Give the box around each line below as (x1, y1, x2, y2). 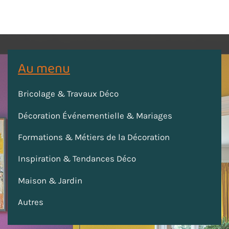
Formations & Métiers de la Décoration (18, 132, 170, 143)
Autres (18, 197, 43, 208)
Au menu (18, 57, 70, 80)
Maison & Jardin (18, 175, 82, 186)
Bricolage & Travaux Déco (18, 88, 119, 99)
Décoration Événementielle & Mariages (18, 110, 172, 121)
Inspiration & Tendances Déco (18, 153, 136, 164)
